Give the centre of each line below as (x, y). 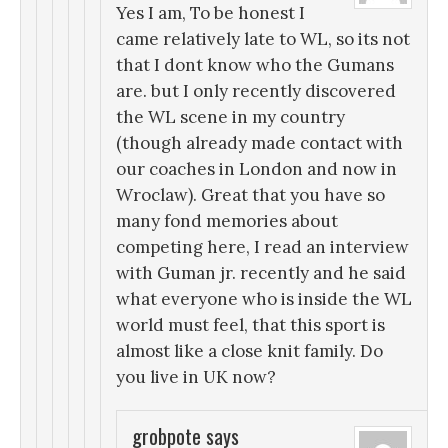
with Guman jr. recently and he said (261, 273)
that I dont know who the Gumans (255, 65)
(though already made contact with (259, 143)
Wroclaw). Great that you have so (250, 195)
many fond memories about (227, 221)
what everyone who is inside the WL (264, 299)
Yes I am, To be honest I (210, 13)
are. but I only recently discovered (256, 91)
